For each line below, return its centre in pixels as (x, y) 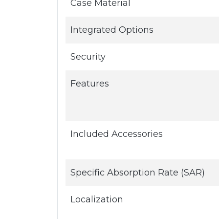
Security (88, 57)
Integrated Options (112, 30)
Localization (97, 199)
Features (90, 84)
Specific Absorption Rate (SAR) (138, 173)
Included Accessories (117, 134)
